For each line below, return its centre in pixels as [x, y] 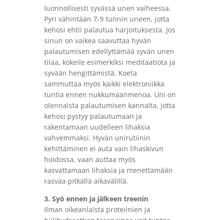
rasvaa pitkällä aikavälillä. [86, 181]
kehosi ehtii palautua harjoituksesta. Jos [110, 30]
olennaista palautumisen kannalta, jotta [110, 106]
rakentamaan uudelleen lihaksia [97, 127]
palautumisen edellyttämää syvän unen [109, 52]
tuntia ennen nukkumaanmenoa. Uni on [110, 95]
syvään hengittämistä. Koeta [90, 73]
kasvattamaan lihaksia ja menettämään [108, 170]
